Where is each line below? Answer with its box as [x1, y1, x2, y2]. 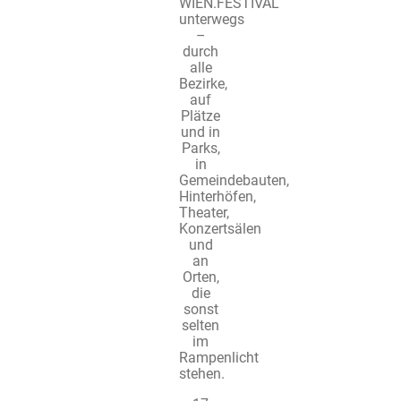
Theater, [179, 204, 229, 222]
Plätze [181, 107, 220, 125]
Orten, [182, 269, 219, 286]
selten [182, 317, 219, 335]
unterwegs [179, 11, 244, 29]
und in [181, 124, 220, 141]
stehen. [179, 365, 225, 383]
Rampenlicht [179, 349, 259, 367]
